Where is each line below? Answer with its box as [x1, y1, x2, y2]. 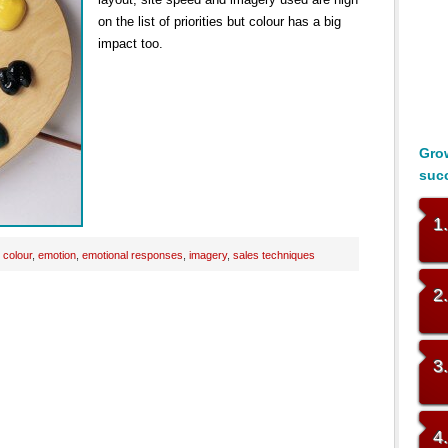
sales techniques [233, 249, 315, 261]
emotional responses [82, 249, 183, 261]
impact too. [98, 36, 163, 51]
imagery [189, 249, 227, 261]
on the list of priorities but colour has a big [98, 14, 341, 29]
